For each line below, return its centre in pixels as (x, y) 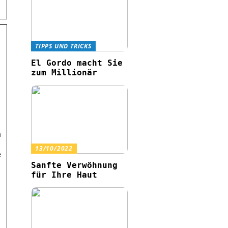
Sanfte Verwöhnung (74, 165)
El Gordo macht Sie (77, 63)
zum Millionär (64, 72)
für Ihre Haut (64, 175)
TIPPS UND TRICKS (63, 46)
